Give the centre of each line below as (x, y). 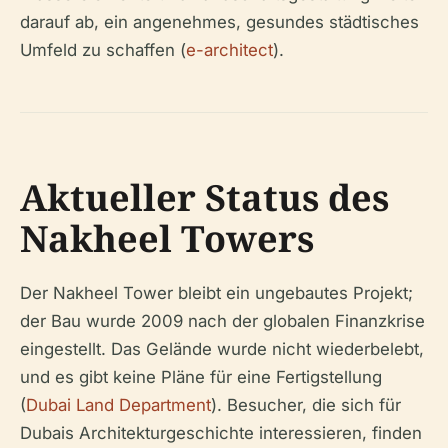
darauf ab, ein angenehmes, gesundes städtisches (219, 22)
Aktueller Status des (204, 198)
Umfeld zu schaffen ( (103, 50)
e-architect (229, 50)
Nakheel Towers (167, 239)
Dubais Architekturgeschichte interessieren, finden (221, 433)
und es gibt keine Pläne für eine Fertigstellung (201, 377)
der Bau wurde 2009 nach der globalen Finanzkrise (222, 321)
